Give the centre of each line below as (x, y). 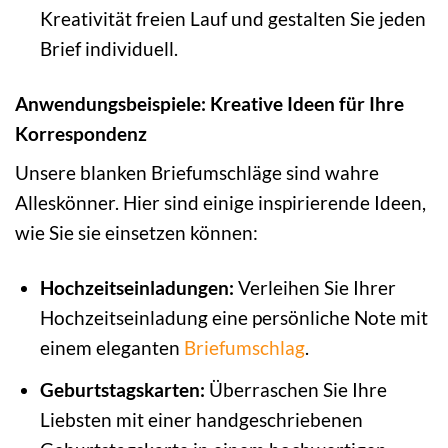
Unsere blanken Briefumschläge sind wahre (197, 173)
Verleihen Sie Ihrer (314, 288)
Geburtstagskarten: (122, 389)
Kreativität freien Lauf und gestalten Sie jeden (232, 18)
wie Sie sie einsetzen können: (136, 233)
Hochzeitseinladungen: (136, 288)
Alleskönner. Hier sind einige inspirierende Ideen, (220, 203)
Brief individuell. (108, 48)
